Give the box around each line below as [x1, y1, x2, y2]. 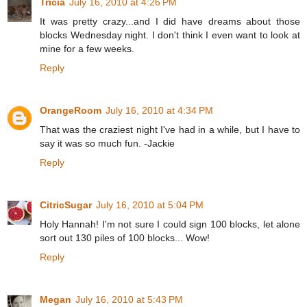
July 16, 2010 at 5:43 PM [75, 293, 183, 305]
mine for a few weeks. [40, 42, 134, 54]
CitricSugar [40, 199, 92, 210]
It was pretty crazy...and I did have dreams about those [40, 15, 300, 27]
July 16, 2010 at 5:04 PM [96, 199, 204, 210]
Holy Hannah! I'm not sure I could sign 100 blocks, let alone [40, 218, 300, 230]
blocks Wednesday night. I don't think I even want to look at [40, 29, 300, 40]
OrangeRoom [40, 104, 101, 116]
